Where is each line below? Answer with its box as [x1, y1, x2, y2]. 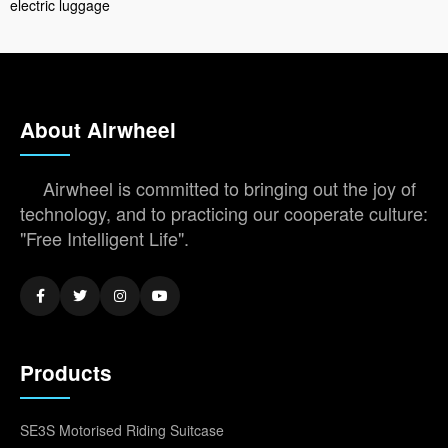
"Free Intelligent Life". [20, 224, 189, 251]
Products [20, 357, 112, 387]
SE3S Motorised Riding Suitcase [20, 419, 224, 440]
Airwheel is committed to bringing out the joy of [43, 174, 416, 201]
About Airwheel [20, 114, 176, 144]
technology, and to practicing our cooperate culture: [20, 199, 428, 226]
